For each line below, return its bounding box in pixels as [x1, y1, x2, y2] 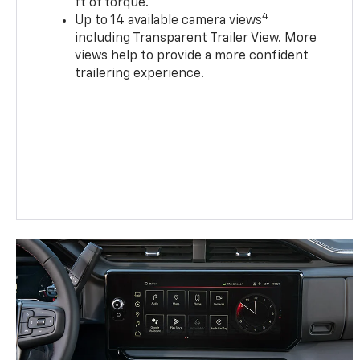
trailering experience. [75, 67, 205, 80]
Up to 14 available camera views [75, 14, 263, 27]
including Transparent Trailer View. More [75, 31, 317, 45]
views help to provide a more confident [75, 49, 309, 63]
